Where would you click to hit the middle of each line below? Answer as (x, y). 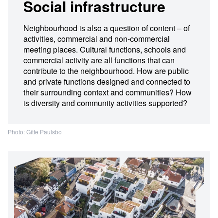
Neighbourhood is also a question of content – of (107, 28)
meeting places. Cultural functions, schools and (105, 49)
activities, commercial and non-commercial (97, 39)
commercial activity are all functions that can (99, 60)
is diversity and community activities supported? (105, 103)
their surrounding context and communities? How (108, 92)
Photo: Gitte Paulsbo (35, 132)
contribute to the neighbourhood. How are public (106, 71)
